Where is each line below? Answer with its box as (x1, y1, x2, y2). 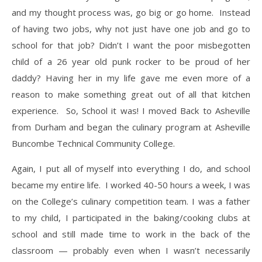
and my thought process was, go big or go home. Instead (12, 6, 250, 18)
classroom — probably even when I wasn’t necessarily (12, 244, 250, 256)
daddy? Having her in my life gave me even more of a (12, 71, 250, 84)
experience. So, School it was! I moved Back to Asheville (12, 104, 250, 116)
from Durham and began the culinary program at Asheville (12, 120, 250, 133)
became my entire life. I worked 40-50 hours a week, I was (12, 178, 250, 191)
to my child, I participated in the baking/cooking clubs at (12, 211, 250, 223)
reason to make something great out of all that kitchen (12, 88, 250, 100)
